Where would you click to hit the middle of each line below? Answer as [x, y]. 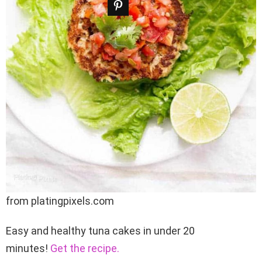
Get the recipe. [85, 248]
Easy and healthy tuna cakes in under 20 [100, 230]
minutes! [28, 248]
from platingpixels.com [60, 201]
